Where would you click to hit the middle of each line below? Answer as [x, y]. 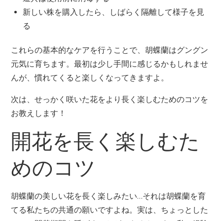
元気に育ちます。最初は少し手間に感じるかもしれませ [110, 64]
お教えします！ [39, 113]
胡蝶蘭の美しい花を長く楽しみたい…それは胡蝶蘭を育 [109, 196]
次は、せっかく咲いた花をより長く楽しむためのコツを [110, 100]
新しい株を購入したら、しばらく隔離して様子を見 [114, 12]
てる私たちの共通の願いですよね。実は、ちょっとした [110, 210]
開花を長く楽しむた [106, 142]
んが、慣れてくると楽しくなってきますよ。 [90, 78]
